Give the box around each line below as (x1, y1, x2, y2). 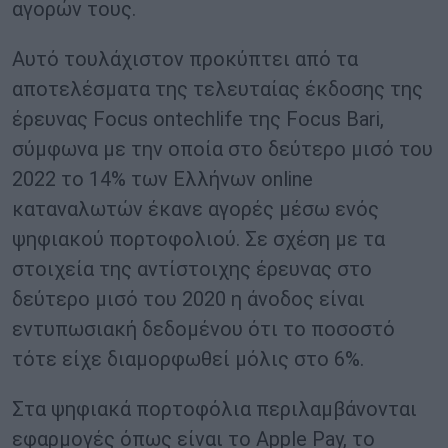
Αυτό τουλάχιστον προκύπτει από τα (12, 47, 358, 72)
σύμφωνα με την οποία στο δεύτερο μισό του (12, 137, 433, 162)
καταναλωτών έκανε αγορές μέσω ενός (12, 197, 379, 222)
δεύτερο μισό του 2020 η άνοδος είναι (12, 287, 365, 312)
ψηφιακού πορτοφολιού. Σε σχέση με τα (12, 227, 385, 252)
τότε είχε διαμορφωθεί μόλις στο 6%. (12, 347, 364, 372)
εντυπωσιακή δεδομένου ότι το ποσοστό (12, 317, 395, 342)
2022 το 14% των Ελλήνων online (12, 167, 313, 192)
